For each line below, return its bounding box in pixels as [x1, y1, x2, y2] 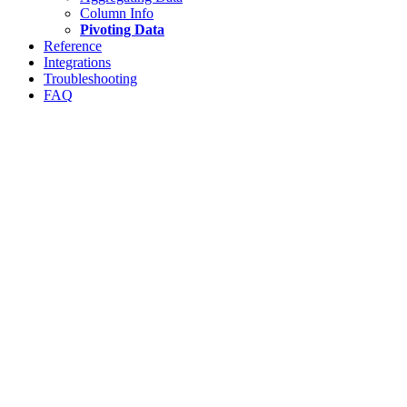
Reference [44, 38, 102, 54]
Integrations [44, 55, 111, 70]
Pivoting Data [80, 22, 164, 37]
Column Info [80, 5, 154, 21]
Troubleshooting [44, 71, 137, 86]
